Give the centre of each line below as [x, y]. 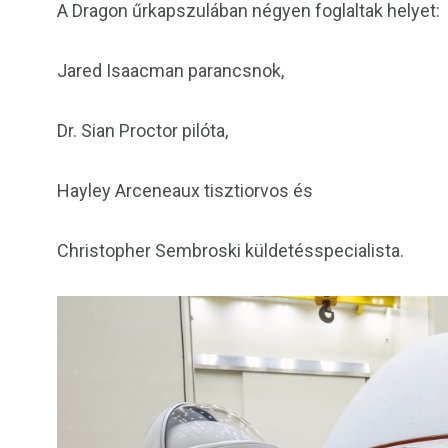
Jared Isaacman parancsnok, [170, 70]
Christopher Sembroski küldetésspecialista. [230, 250]
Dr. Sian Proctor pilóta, [142, 130]
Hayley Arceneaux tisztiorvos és [185, 190]
